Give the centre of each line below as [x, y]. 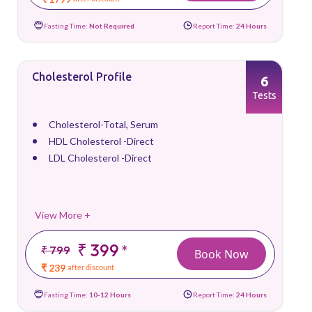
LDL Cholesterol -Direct [100, 158]
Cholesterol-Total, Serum [103, 124]
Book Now [221, 254]
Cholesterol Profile [82, 77]
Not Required [112, 25]
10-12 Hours [110, 294]
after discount [91, 267]
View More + [63, 215]
